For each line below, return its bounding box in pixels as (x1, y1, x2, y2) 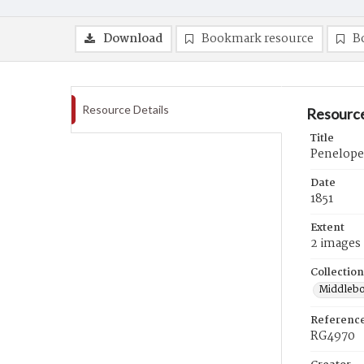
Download (103, 29, 162, 49)
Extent (310, 219, 344, 236)
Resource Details (82, 102, 169, 116)
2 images (310, 234, 361, 253)
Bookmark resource (201, 29, 314, 49)
